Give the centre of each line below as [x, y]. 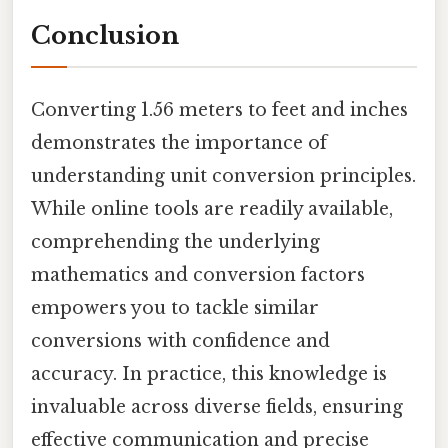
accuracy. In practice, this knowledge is [209, 374]
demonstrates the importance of [179, 143]
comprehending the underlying [175, 242]
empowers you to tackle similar [175, 308]
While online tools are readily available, [212, 209]
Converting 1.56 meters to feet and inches [219, 110]
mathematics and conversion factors [198, 275]
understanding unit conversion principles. [223, 176]
